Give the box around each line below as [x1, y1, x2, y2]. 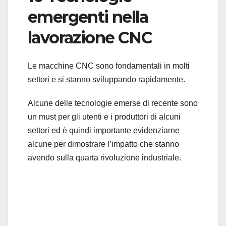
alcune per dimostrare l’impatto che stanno [28, 140, 179, 149]
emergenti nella [28, 7, 148, 27]
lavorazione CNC [28, 27, 152, 47]
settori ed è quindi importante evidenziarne [28, 126, 180, 135]
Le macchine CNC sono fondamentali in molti [28, 62, 190, 71]
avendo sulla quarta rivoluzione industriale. [28, 153, 181, 162]
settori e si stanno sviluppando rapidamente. [28, 75, 185, 84]
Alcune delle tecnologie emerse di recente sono [28, 99, 198, 108]
